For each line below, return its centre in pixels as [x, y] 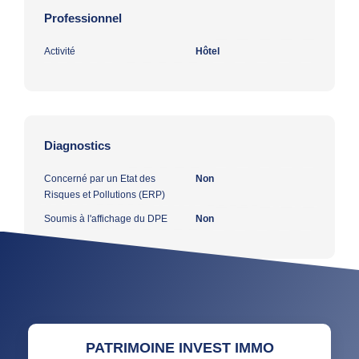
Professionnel [83, 18]
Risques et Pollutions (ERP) [105, 194]
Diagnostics [77, 145]
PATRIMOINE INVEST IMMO [179, 347]
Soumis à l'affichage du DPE [106, 218]
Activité [60, 51]
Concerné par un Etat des [100, 178]
